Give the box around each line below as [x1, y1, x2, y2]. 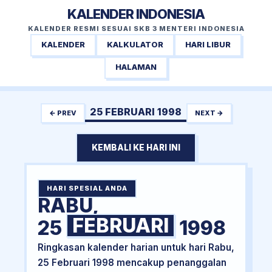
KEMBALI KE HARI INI [92, 143, 180, 153]
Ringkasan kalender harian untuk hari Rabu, [37, 242, 234, 254]
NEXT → [194, 108, 223, 117]
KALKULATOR [107, 40, 163, 50]
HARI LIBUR [185, 40, 231, 50]
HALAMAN [115, 63, 157, 72]
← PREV [49, 108, 76, 117]
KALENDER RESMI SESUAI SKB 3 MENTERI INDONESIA [27, 24, 245, 33]
